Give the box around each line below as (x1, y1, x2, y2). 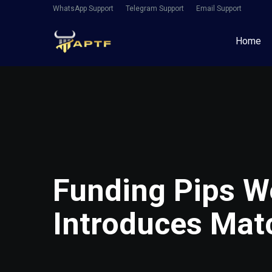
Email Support (196, 4, 242, 13)
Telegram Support (126, 4, 184, 13)
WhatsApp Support (53, 4, 114, 13)
